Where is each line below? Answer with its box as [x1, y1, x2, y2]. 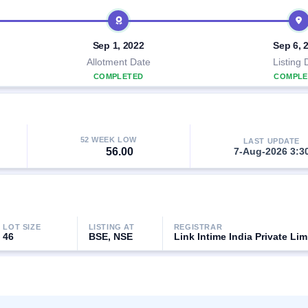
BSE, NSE [88, 231, 133, 243]
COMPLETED [93, 72, 144, 80]
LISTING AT [88, 223, 135, 232]
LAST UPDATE [243, 136, 300, 145]
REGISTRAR [173, 223, 223, 232]
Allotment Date [86, 56, 151, 67]
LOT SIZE [3, 223, 41, 232]
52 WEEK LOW [80, 135, 137, 144]
